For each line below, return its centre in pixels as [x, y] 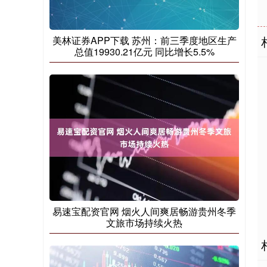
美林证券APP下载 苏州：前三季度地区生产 [144, 41]
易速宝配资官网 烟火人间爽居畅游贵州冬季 [144, 212]
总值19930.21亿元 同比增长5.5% [144, 52]
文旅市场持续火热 [144, 223]
